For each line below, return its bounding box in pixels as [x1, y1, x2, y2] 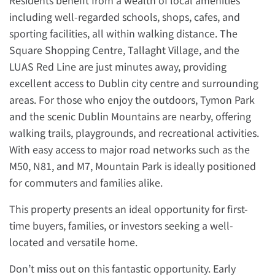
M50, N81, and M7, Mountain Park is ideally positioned [9, 158, 256, 173]
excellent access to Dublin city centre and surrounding [9, 76, 258, 90]
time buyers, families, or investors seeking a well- [9, 218, 233, 233]
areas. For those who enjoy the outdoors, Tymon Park [9, 92, 255, 107]
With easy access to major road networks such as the [9, 142, 250, 157]
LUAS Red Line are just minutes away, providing [9, 59, 227, 74]
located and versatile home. [9, 234, 137, 249]
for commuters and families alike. [9, 175, 163, 190]
